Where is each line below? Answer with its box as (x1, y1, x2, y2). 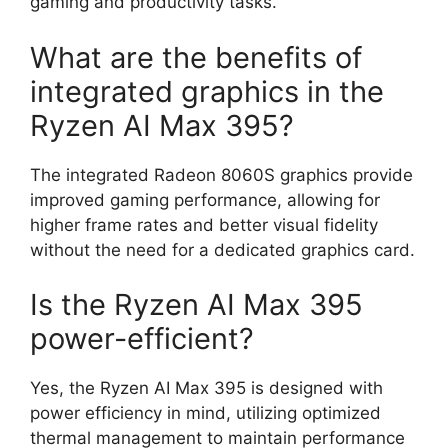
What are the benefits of (30, 39, 362, 75)
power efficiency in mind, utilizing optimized (30, 403, 381, 423)
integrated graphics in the (30, 73, 384, 109)
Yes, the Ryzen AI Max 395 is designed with (30, 378, 383, 398)
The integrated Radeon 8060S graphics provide (30, 164, 413, 185)
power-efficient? (30, 321, 254, 356)
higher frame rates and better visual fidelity (30, 214, 378, 235)
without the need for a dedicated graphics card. (30, 239, 415, 260)
